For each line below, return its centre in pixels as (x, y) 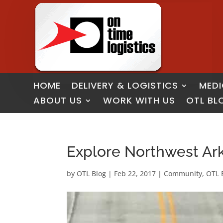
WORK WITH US (139, 101)
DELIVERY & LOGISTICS (125, 86)
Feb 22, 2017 (135, 174)
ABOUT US (58, 101)
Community (183, 174)
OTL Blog (92, 174)
